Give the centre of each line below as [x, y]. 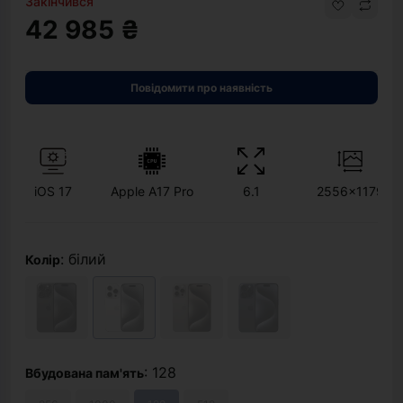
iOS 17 [53, 191]
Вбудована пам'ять [85, 373]
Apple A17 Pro [152, 191]
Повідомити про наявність [201, 88]
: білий [83, 259]
